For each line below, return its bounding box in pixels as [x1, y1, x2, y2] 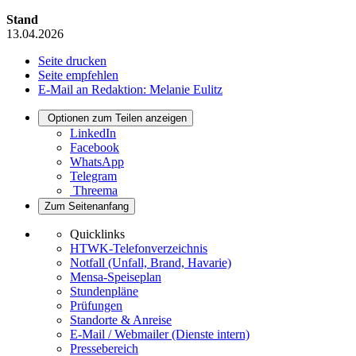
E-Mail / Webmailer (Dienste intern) [70, 327, 250, 341]
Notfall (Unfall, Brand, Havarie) [70, 255, 231, 269]
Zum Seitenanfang [44, 199, 129, 212]
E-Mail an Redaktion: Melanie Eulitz [38, 82, 222, 96]
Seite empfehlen [38, 68, 118, 82]
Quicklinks [70, 226, 125, 241]
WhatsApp [70, 154, 124, 168]
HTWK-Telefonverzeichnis [70, 241, 207, 255]
